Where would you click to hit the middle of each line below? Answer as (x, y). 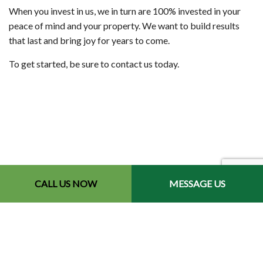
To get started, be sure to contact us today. (94, 63)
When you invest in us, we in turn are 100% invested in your (125, 11)
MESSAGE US (197, 183)
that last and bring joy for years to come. (89, 40)
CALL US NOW (66, 183)
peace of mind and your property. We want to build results (124, 25)
